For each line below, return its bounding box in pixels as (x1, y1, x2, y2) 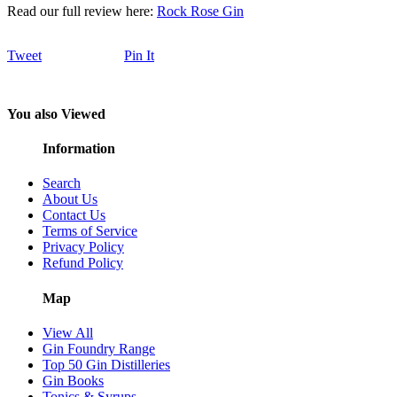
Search (43, 175, 81, 191)
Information (43, 141, 115, 157)
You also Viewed (7, 105, 105, 121)
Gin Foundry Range (43, 340, 155, 356)
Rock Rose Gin (157, 3, 244, 19)
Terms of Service (43, 223, 137, 239)
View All (43, 324, 93, 340)
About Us (43, 191, 97, 207)
